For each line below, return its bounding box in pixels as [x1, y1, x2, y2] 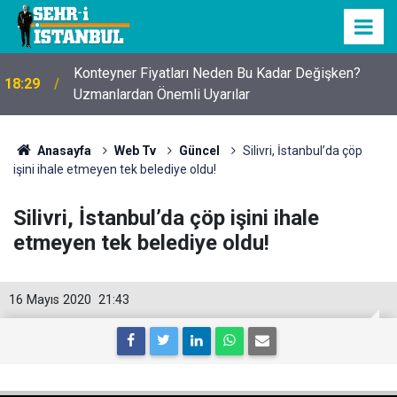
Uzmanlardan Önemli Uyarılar [74, 86, 250, 103]
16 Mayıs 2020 [9, 292, 91, 307]
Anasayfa [34, 144, 91, 158]
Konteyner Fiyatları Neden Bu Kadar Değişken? [74, 65, 361, 82]
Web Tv [113, 144, 156, 158]
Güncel [178, 144, 220, 158]
